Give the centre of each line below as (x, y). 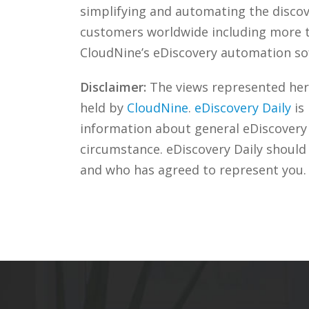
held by (103, 107)
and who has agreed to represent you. (193, 169)
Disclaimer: (113, 87)
